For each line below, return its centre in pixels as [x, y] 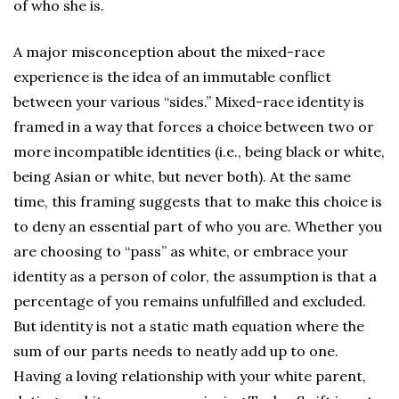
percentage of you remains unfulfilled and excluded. [190, 301]
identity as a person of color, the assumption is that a [195, 276]
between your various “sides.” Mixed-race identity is [189, 102]
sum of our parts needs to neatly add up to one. [176, 351]
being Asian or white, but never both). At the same [182, 176]
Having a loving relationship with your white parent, [190, 376]
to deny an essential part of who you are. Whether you [198, 226]
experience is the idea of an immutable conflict [172, 77]
